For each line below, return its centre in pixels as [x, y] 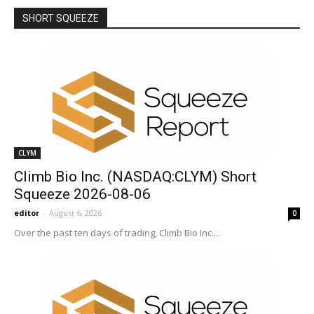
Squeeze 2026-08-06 [82, 194]
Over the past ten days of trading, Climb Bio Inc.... [117, 232]
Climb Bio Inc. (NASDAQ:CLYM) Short [135, 176]
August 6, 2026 [75, 212]
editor [27, 212]
